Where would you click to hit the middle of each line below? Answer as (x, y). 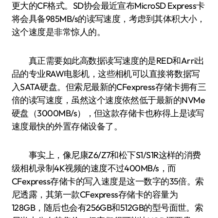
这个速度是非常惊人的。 (59, 32)
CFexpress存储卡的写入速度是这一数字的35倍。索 (108, 181)
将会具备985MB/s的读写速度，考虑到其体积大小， (109, 19)
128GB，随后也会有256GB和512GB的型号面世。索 (108, 208)
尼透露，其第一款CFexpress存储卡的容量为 (95, 194)
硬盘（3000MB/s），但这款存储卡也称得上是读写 (108, 113)
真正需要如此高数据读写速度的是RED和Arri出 (108, 61)
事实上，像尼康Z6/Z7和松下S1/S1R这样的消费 (106, 155)
